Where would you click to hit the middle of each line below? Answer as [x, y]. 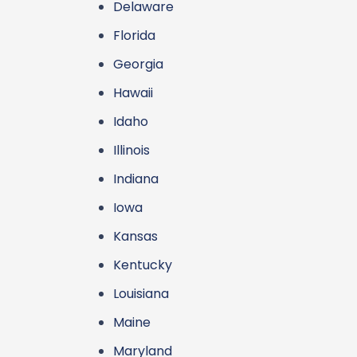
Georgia [138, 64]
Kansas [135, 236]
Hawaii [133, 93]
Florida [134, 35]
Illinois [131, 150]
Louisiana [141, 294]
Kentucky [143, 265]
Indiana [136, 179]
